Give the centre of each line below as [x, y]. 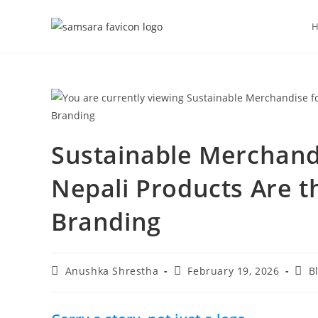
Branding [106, 221]
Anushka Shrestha [112, 271]
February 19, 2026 [234, 271]
